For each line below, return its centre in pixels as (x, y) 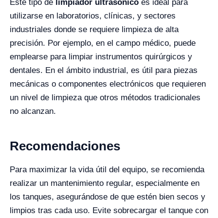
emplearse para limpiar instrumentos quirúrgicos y (101, 57)
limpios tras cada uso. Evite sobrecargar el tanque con (109, 210)
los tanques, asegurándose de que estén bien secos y (108, 197)
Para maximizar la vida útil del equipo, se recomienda (107, 170)
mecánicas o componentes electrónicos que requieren (108, 84)
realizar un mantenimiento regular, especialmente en (105, 183)
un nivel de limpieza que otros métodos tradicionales (105, 98)
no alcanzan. (33, 111)
